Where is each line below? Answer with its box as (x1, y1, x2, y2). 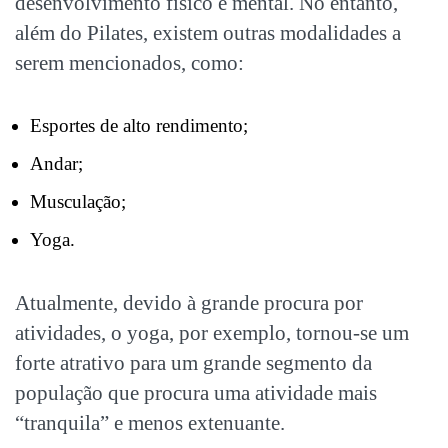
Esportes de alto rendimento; (30, 114, 248, 136)
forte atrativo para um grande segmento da (15, 350, 372, 375)
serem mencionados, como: (15, 50, 244, 75)
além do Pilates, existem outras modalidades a (15, 20, 401, 45)
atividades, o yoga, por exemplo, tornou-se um (15, 320, 409, 345)
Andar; (30, 152, 83, 174)
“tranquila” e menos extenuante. (15, 410, 285, 435)
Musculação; (30, 190, 126, 212)
